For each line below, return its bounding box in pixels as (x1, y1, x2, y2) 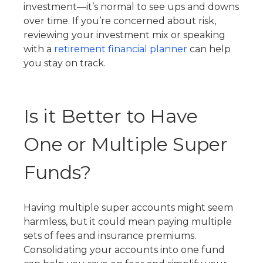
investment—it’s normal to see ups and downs (23, 1, 239, 12)
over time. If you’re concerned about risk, (23, 15, 216, 26)
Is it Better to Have (23, 104, 198, 127)
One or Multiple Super (23, 133, 228, 156)
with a (23, 43, 54, 55)
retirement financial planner (54, 43, 187, 55)
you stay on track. (23, 58, 106, 69)
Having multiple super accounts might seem (23, 202, 233, 213)
